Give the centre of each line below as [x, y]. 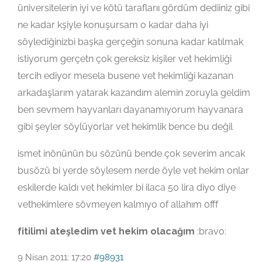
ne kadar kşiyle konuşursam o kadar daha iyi [113, 25]
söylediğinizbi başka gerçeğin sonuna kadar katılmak [130, 42]
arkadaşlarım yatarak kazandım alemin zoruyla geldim [134, 93]
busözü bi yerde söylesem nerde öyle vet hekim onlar [133, 170]
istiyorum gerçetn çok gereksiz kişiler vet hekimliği [125, 59]
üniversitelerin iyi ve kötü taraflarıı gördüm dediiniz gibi [134, 8]
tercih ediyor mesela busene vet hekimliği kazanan [125, 76]
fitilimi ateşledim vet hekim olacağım [106, 231]
